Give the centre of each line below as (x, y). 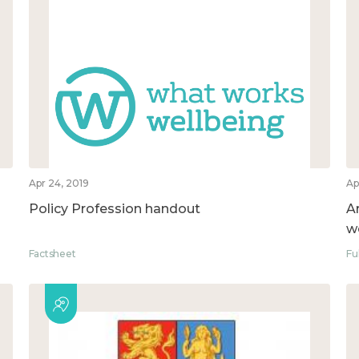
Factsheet (52, 253)
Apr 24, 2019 (58, 183)
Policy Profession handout (114, 208)
